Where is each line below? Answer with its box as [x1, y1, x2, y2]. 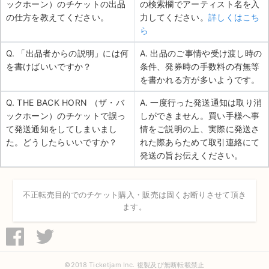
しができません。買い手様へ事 [139, 110, 260, 121]
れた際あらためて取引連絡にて [139, 137, 260, 148]
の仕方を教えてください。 [5, 12, 109, 23]
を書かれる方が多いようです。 [139, 74, 260, 85]
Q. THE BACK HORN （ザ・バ [5, 97, 124, 108]
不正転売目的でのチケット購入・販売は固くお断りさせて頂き [22, 190, 247, 200]
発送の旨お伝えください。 [139, 150, 243, 161]
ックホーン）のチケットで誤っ [5, 110, 126, 121]
